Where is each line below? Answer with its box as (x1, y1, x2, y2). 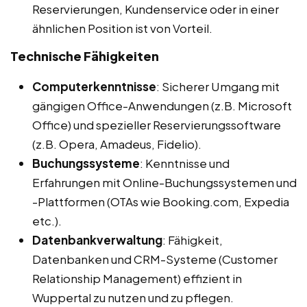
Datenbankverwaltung (32, 232, 162, 247)
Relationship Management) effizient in (32, 270, 242, 286)
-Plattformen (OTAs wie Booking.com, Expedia (32, 193, 289, 209)
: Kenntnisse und (140, 155, 230, 171)
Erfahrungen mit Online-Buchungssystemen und (32, 174, 297, 190)
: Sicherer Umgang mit (156, 78, 280, 94)
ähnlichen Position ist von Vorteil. (32, 20, 212, 36)
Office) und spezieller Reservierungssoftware (32, 116, 281, 132)
